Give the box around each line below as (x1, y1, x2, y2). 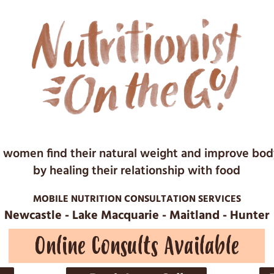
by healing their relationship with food (33, 161, 240, 181)
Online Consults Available (34, 232, 239, 260)
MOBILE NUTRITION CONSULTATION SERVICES (32, 191, 241, 207)
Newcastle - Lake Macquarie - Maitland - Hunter (4, 206, 269, 226)
